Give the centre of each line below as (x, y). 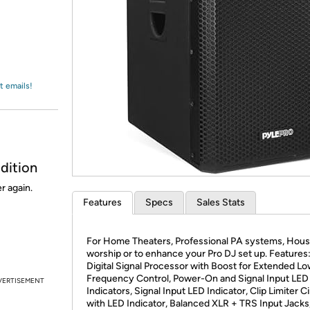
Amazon (45, 24)
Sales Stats (221, 202)
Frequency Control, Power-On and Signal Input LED (198, 279)
